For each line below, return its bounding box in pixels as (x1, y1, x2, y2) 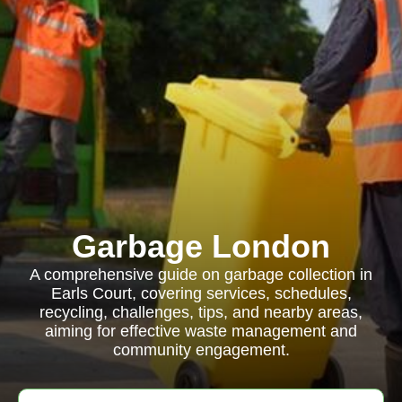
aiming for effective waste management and (45, 322, 357, 340)
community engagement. (112, 341, 290, 359)
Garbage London (72, 228, 330, 265)
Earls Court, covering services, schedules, (50, 284, 352, 302)
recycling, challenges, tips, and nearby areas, (39, 303, 363, 321)
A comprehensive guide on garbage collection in (30, 266, 372, 284)
